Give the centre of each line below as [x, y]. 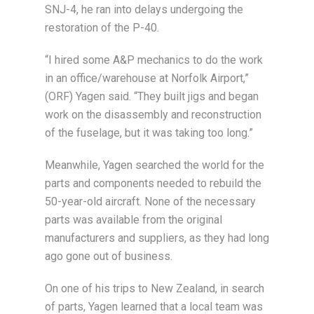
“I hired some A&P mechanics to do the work [154, 60]
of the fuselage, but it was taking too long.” [149, 133]
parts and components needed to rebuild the [153, 184]
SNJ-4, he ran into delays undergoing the [144, 10]
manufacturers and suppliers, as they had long [157, 238]
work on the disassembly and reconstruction [153, 115]
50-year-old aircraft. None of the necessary [150, 202]
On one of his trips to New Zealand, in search [155, 289]
